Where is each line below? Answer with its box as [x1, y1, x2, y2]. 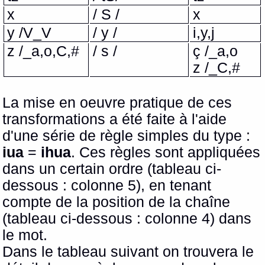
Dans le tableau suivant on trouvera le [2, 244, 254, 260]
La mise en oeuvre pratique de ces [2, 95, 232, 111]
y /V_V [7, 25, 52, 41]
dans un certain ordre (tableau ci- [2, 161, 222, 177]
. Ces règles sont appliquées [71, 144, 261, 161]
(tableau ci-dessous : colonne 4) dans [2, 211, 252, 227]
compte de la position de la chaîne [2, 194, 231, 211]
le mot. [2, 227, 48, 244]
